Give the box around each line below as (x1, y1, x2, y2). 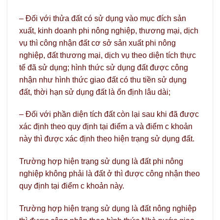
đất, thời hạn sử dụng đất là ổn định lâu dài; (19, 87, 170, 96)
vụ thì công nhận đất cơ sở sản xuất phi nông (19, 38, 176, 47)
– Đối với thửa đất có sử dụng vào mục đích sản (19, 14, 186, 23)
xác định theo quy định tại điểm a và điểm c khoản (19, 122, 192, 131)
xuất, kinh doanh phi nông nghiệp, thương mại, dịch (19, 26, 198, 35)
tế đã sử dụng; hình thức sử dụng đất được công (19, 63, 188, 72)
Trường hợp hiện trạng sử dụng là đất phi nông (19, 157, 183, 166)
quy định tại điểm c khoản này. (19, 182, 124, 191)
